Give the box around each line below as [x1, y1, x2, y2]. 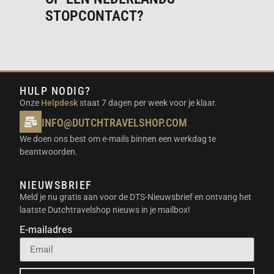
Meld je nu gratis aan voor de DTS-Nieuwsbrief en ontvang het [20, 191, 252, 202]
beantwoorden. [20, 147, 78, 157]
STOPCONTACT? [45, 7, 144, 24]
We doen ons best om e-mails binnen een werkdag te [20, 134, 217, 144]
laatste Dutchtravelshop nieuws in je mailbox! [20, 204, 191, 215]
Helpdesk [41, 97, 78, 108]
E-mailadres [20, 224, 73, 236]
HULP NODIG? [20, 84, 91, 97]
